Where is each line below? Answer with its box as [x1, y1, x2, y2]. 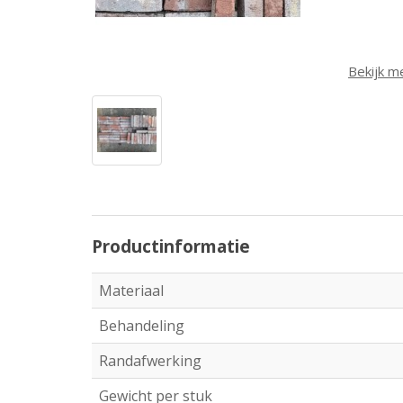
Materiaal [99, 281, 164, 300]
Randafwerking [99, 351, 201, 371]
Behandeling [99, 316, 184, 336]
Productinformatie [92, 235, 250, 258]
